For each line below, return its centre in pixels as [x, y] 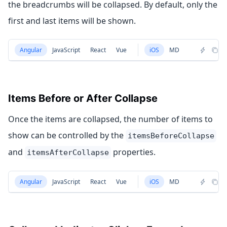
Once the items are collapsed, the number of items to [110, 119]
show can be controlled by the [67, 135]
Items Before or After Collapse [83, 98]
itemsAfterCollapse [68, 153]
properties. [133, 152]
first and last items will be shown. [72, 21]
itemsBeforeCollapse [171, 136]
